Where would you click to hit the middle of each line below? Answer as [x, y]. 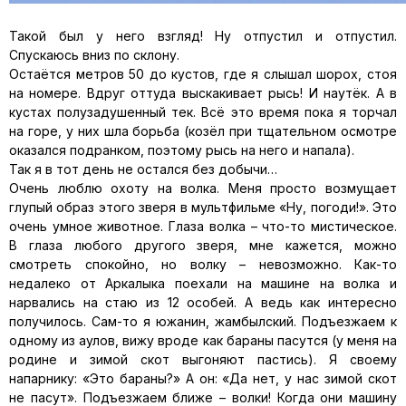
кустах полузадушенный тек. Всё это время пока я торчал [203, 112]
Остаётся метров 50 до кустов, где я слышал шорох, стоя [203, 74]
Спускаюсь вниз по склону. [94, 55]
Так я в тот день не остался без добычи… [143, 169]
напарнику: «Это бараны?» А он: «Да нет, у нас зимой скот [203, 378]
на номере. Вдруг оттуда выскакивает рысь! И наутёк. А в [203, 93]
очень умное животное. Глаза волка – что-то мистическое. [203, 226]
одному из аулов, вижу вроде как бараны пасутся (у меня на [203, 340]
